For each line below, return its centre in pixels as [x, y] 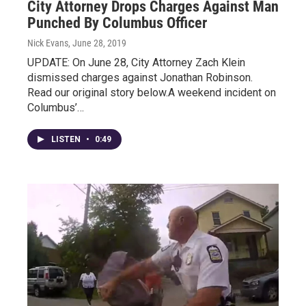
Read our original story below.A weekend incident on [152, 93]
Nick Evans [48, 43]
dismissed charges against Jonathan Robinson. [140, 78]
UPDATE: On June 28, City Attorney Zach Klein [136, 62]
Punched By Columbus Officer [117, 23]
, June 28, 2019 [97, 43]
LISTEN [67, 139]
